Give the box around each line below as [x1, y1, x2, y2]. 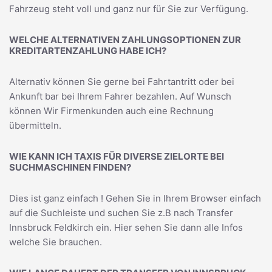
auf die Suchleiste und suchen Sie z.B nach [9, 206, 197, 219]
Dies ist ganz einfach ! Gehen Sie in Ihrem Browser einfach [9, 192, 261, 204]
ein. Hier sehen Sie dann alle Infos [93, 221, 243, 233]
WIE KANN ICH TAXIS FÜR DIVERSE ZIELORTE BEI [9, 150, 224, 162]
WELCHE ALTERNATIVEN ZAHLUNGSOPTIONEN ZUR [9, 33, 241, 46]
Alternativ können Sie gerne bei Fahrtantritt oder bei [9, 75, 234, 87]
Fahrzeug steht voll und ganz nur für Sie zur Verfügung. [9, 2, 248, 15]
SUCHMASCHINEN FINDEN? [9, 161, 131, 173]
